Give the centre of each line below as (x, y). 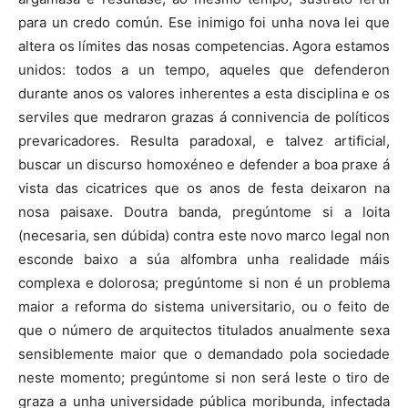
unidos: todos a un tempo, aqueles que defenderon (204, 70)
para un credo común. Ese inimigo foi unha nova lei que (204, 23)
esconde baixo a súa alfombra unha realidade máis (204, 260)
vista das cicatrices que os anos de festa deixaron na (204, 189)
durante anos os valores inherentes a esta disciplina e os (204, 94)
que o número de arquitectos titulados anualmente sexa (204, 331)
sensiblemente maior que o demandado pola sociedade (204, 354)
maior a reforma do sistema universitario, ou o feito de (204, 307)
